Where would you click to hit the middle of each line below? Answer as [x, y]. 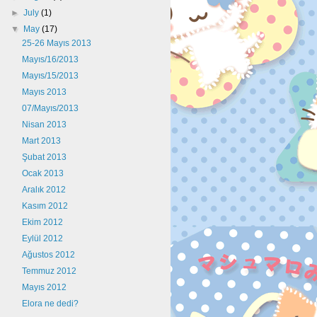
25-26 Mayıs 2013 [56, 43]
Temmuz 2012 [49, 271]
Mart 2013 [41, 141]
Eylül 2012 [42, 238]
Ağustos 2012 [48, 255]
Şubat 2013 [44, 157]
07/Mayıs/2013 [50, 108]
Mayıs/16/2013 [50, 59]
